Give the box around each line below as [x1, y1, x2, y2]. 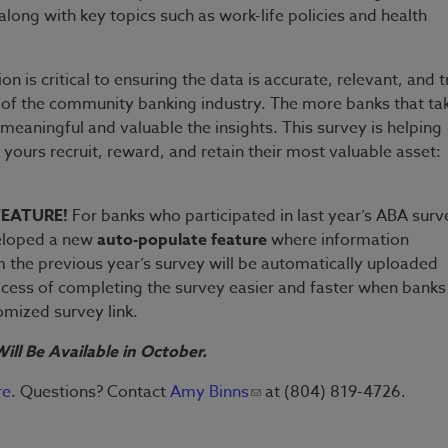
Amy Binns [170, 380, 250, 404]
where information [267, 228, 410, 252]
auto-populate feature [97, 228, 268, 252]
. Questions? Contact [11, 380, 171, 404]
